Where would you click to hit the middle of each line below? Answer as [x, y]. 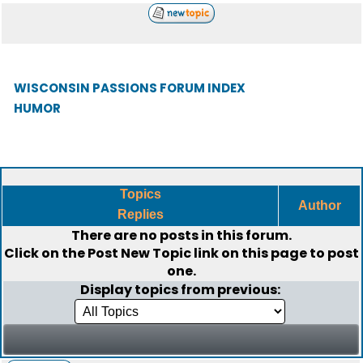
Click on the [46, 253]
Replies [140, 214]
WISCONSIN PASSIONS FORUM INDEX [130, 88]
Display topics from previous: [181, 290]
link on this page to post [275, 253]
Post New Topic [139, 253]
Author [319, 205]
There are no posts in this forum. [181, 235]
